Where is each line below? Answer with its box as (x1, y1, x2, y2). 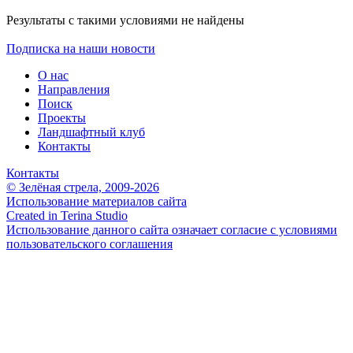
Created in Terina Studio (6, 209, 128, 223)
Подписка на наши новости (6, 42, 155, 56)
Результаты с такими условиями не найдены (6, 13, 244, 28)
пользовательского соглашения (6, 237, 173, 251)
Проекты (38, 111, 86, 125)
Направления (38, 83, 110, 97)
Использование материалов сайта (6, 195, 187, 209)
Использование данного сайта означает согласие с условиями (6, 223, 337, 237)
